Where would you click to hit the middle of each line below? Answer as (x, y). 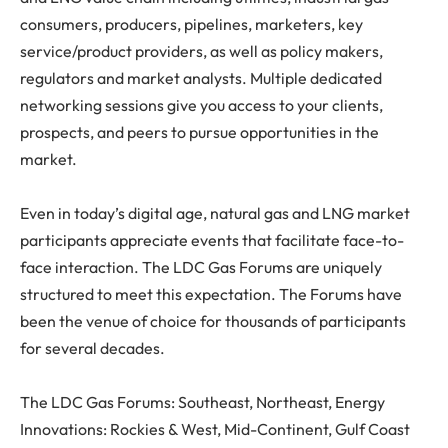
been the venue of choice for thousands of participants (213, 321)
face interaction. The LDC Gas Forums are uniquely (201, 267)
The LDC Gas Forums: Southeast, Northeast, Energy (202, 402)
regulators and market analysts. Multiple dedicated (201, 78)
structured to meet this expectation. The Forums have (211, 294)
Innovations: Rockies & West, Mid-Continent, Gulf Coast (215, 429)
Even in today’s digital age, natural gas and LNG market (215, 213)
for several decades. (92, 348)
